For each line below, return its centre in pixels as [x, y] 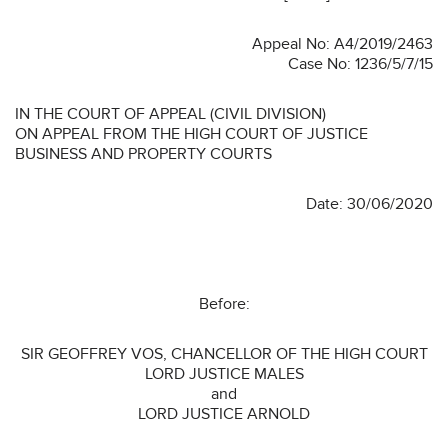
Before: [224, 303]
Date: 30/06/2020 [369, 203]
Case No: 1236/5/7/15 [360, 63]
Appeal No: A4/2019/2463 [342, 43]
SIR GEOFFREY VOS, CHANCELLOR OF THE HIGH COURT [224, 353]
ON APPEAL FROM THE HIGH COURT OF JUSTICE [191, 133]
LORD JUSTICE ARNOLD [224, 413]
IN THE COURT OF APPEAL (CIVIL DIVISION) [170, 113]
